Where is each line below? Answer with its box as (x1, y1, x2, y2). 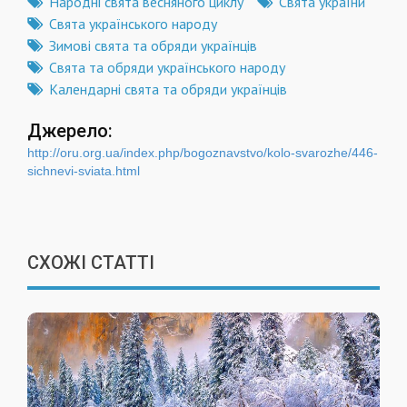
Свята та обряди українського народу (49, 58, 285, 77)
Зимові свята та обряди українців (49, 36, 257, 55)
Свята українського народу (49, 15, 217, 34)
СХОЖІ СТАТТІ (27, 252, 154, 274)
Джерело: (27, 120, 113, 143)
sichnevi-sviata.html (27, 164, 140, 179)
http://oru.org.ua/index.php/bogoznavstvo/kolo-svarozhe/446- (27, 145, 378, 161)
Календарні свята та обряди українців (49, 80, 287, 99)
